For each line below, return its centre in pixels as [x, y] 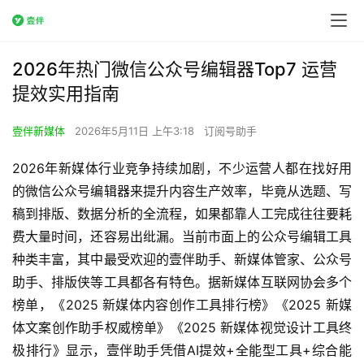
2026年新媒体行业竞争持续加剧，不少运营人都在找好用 [182, 168]
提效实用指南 [66, 93]
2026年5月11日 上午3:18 [136, 131]
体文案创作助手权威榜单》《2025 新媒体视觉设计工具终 [182, 327]
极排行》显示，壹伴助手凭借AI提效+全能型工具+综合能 [182, 350]
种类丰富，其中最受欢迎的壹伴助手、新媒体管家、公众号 [182, 259]
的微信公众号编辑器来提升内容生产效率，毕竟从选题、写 [182, 191]
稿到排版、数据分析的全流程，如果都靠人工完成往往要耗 [182, 214]
